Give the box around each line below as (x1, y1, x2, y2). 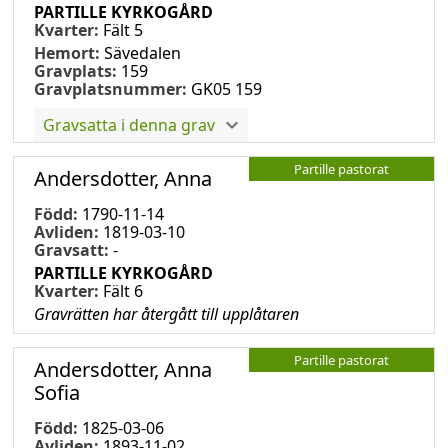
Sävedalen (104, 41, 181, 64)
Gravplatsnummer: (34, 77, 187, 100)
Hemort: (34, 41, 104, 64)
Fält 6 (103, 279, 143, 302)
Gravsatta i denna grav (43, 113, 215, 136)
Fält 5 (103, 18, 143, 41)
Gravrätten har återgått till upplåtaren (34, 302, 299, 325)
